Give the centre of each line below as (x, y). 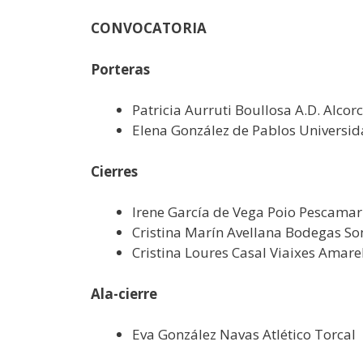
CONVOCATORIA (149, 28)
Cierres (114, 171)
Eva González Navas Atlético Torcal (244, 334)
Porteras (120, 69)
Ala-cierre (124, 293)
